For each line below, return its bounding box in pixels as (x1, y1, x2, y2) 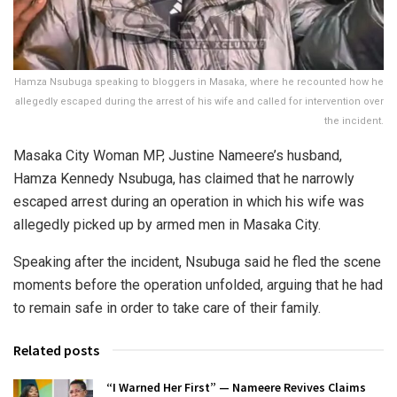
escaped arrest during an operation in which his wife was (13, 192, 364, 210)
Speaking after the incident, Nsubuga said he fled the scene (13, 253, 381, 270)
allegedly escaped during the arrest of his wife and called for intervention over (15, 95, 384, 107)
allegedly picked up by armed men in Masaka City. (13, 215, 321, 233)
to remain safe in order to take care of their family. (13, 299, 321, 316)
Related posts (13, 340, 99, 359)
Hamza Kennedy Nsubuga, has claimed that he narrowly (13, 169, 354, 187)
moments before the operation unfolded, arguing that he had (13, 276, 383, 293)
